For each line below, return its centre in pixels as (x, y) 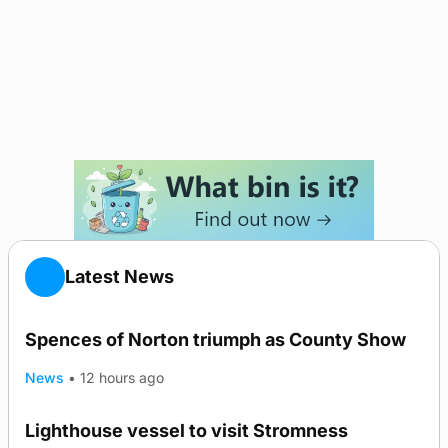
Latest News (119, 276)
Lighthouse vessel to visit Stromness (186, 430)
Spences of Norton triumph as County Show (215, 339)
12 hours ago (122, 377)
